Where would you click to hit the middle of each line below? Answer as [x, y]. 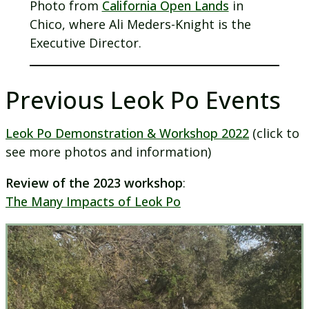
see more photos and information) [108, 152]
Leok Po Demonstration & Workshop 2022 [127, 133]
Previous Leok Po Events [143, 99]
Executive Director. [85, 42]
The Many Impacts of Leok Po [93, 202]
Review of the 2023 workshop [94, 183]
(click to [274, 133]
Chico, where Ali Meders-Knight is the [140, 24]
